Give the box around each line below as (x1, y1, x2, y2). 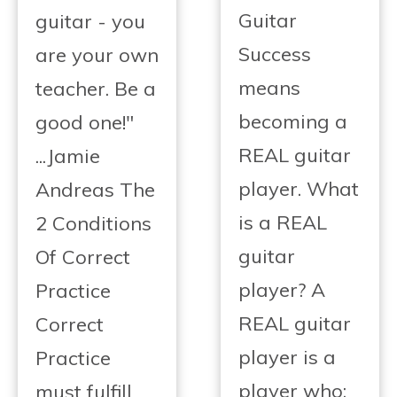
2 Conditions (35, 210, 152, 236)
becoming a (238, 109, 347, 135)
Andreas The (35, 176, 155, 202)
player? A (238, 277, 325, 303)
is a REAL (238, 210, 327, 236)
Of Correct (35, 244, 130, 269)
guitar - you (35, 8, 145, 34)
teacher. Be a (35, 75, 156, 101)
